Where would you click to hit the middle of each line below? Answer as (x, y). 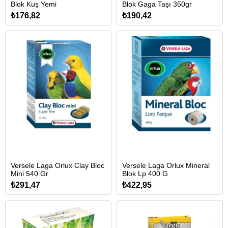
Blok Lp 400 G (145, 174)
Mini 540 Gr (30, 174)
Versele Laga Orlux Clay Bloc (58, 165)
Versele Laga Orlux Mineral (166, 165)
